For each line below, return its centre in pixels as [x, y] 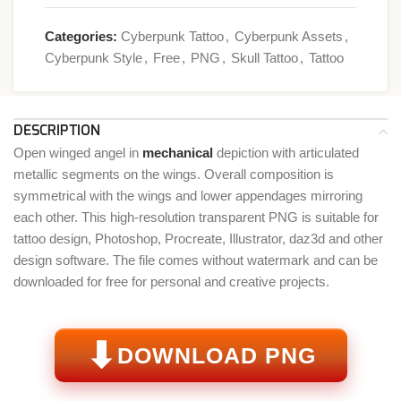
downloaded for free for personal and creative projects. [171, 282]
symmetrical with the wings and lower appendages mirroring [188, 196]
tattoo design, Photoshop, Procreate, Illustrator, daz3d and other [198, 239]
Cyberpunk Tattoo [172, 36]
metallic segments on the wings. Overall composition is [174, 174]
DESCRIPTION [57, 131]
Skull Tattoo [264, 58]
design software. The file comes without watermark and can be [196, 260]
